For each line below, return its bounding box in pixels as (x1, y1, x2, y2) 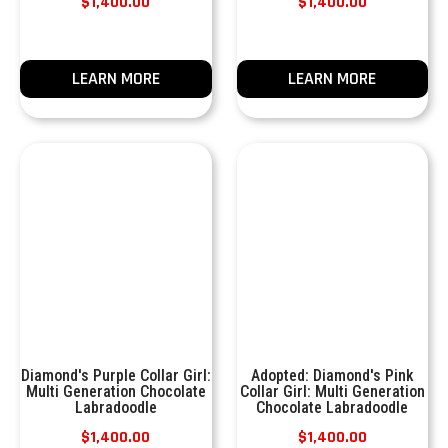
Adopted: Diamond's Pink (250, 366, 414, 385)
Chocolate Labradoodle (256, 398, 409, 417)
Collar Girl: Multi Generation (239, 382, 425, 401)
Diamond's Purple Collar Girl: (20, 366, 211, 385)
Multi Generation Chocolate (25, 382, 206, 401)
